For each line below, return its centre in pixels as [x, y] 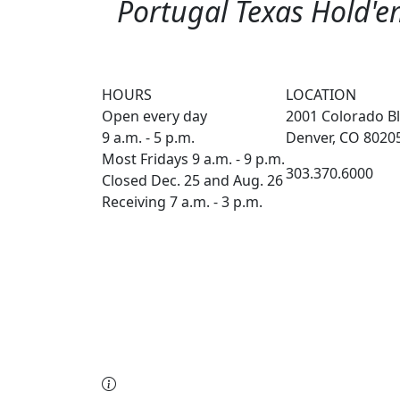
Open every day [154, 116]
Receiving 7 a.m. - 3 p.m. [182, 202]
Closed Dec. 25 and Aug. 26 [192, 180]
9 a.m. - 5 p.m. [148, 137]
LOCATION [321, 95]
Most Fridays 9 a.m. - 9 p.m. [193, 159]
